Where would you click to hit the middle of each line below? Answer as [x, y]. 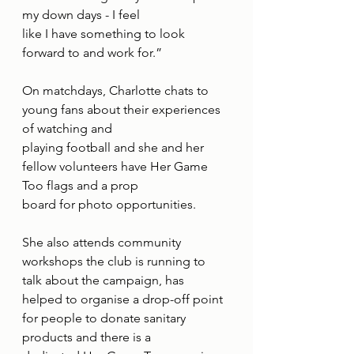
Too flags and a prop [80, 186]
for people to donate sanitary [105, 318]
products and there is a [87, 337]
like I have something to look [105, 34]
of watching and [67, 129]
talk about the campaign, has [103, 281]
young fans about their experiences [123, 110]
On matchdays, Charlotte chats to [117, 91]
